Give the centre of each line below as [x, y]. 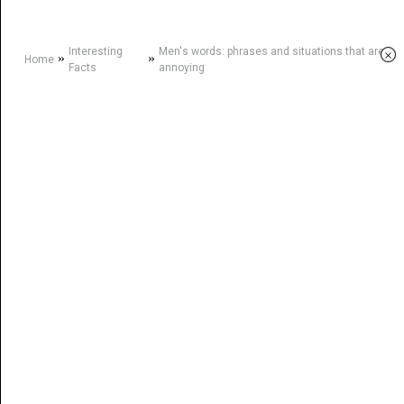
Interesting [95, 51]
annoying [181, 68]
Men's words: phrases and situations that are [271, 51]
